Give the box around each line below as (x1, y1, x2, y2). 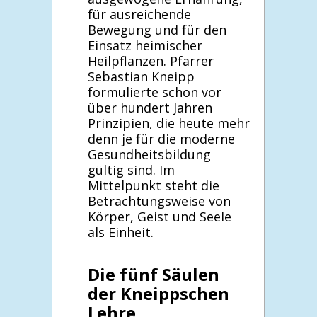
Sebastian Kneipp (88, 67, 195, 85)
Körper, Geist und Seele (88, 207, 231, 225)
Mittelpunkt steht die (88, 176, 219, 194)
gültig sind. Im (88, 161, 175, 178)
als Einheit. (88, 223, 154, 241)
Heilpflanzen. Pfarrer (88, 52, 214, 69)
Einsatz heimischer (88, 36, 202, 54)
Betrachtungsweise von (88, 192, 231, 209)
